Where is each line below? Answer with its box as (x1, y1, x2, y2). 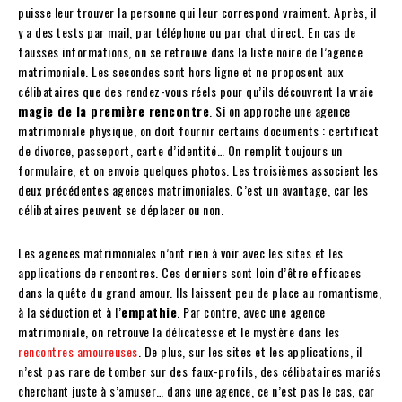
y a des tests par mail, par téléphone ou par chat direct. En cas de (18, 22, 356, 42)
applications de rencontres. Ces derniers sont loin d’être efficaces (18, 263, 362, 283)
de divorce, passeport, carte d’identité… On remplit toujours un (18, 141, 343, 161)
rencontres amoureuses (18, 342, 138, 362)
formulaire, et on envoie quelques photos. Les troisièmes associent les (18, 161, 378, 180)
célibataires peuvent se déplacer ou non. (18, 200, 223, 220)
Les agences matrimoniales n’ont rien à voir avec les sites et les (18, 243, 344, 263)
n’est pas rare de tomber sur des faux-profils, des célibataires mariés (18, 362, 380, 381)
